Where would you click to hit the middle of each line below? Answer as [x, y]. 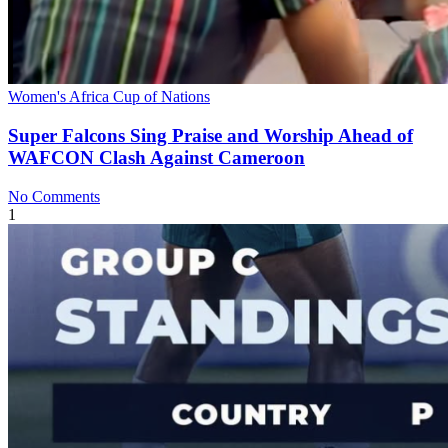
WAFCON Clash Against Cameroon [156, 157]
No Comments [54, 196]
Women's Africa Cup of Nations [109, 97]
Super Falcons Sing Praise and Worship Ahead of [210, 135]
